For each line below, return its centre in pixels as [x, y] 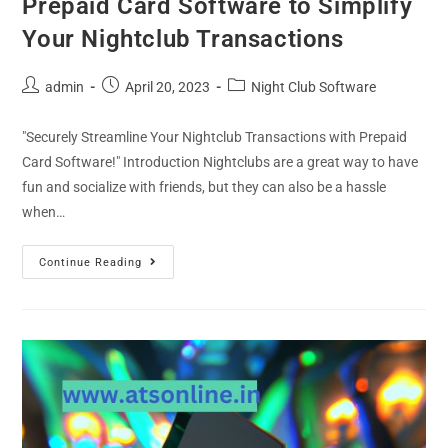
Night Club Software [314, 87]
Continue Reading [91, 263]
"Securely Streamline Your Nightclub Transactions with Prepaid [215, 137]
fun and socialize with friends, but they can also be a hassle [204, 187]
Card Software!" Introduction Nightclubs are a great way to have [220, 162]
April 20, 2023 [168, 87]
